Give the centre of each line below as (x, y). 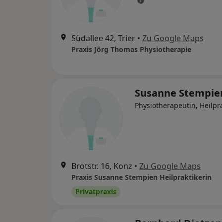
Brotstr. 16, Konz (102, 166)
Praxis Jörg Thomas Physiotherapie (131, 49)
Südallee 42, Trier (103, 38)
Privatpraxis (96, 192)
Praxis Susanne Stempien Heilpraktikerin (141, 177)
